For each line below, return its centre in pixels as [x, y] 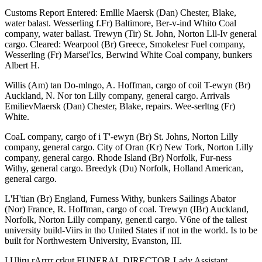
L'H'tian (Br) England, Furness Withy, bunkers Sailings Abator [120, 198]
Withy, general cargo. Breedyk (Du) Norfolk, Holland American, [124, 168]
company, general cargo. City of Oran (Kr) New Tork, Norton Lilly [129, 147]
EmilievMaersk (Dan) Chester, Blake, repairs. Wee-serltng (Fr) [120, 106]
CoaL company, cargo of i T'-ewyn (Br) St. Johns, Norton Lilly [121, 136]
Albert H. [22, 65]
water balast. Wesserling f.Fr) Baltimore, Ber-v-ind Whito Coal [120, 23]
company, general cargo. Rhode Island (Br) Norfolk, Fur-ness [118, 157]
